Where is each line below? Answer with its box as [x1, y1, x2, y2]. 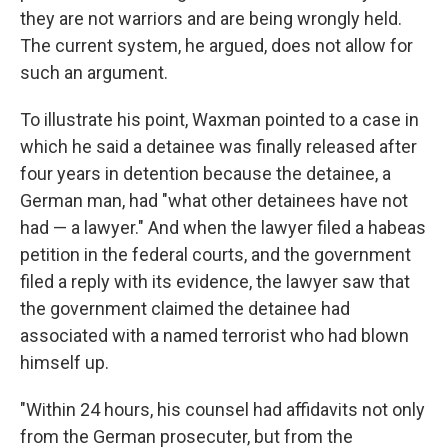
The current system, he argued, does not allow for [20, 35, 413, 56]
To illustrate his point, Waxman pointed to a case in [20, 109, 419, 130]
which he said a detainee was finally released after [20, 136, 417, 157]
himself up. [20, 352, 109, 373]
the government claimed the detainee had [20, 298, 350, 319]
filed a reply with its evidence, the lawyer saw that [20, 271, 410, 292]
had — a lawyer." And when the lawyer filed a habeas [20, 217, 426, 238]
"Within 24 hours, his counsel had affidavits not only [20, 399, 425, 420]
